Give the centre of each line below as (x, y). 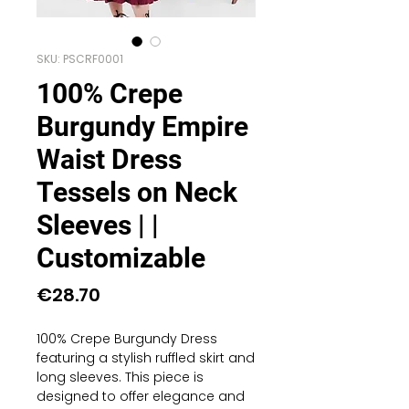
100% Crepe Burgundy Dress (127, 339)
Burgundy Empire (142, 126)
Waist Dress (109, 159)
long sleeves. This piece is (120, 377)
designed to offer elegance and (141, 396)
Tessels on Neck (137, 192)
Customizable (121, 258)
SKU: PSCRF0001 (80, 59)
